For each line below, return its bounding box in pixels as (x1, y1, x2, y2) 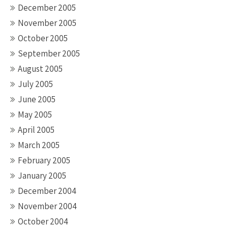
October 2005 (18, 33, 68, 44)
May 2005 (18, 109, 52, 120)
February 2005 (18, 155, 70, 166)
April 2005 (18, 124, 54, 135)
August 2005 (18, 63, 63, 74)
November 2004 (18, 201, 77, 212)
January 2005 (18, 170, 66, 181)
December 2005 (18, 2, 76, 13)
